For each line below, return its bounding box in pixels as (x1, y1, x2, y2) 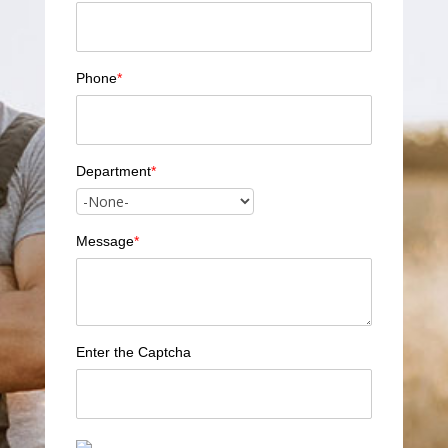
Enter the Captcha (75, 343, 191, 360)
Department (75, 162, 151, 179)
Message (75, 232, 134, 249)
